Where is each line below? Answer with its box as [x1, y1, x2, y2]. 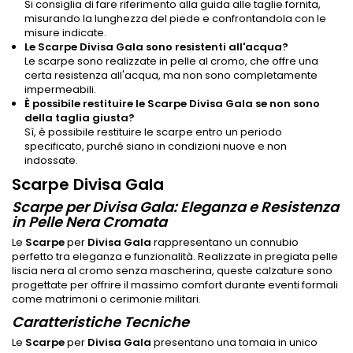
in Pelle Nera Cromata [12, 211, 167, 232]
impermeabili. [24, 81, 96, 97]
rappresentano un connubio [151, 234, 299, 250]
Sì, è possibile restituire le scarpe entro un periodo [24, 124, 282, 139]
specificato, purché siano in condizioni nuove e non [24, 138, 287, 154]
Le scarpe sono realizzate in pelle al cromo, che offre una [24, 53, 318, 69]
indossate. [24, 152, 78, 168]
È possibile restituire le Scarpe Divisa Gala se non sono [24, 95, 320, 111]
